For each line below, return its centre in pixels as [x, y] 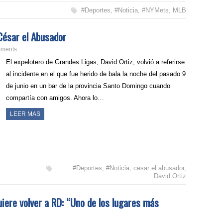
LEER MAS [25, 114]
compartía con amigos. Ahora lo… [55, 98]
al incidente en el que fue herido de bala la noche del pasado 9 [96, 74]
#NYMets [155, 10]
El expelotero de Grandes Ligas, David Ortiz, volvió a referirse [96, 62]
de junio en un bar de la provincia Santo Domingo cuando [88, 86]
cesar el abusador [159, 168]
